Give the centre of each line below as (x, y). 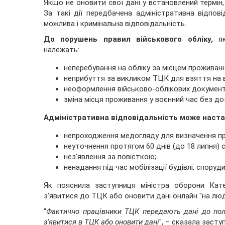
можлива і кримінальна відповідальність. (115, 24)
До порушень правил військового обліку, (128, 39)
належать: (62, 50)
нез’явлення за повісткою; (110, 157)
